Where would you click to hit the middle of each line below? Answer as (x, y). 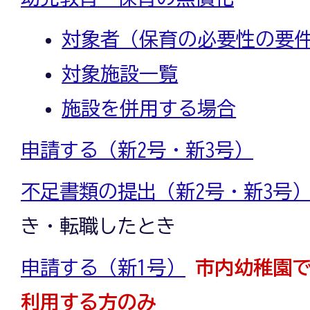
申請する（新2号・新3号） (137, 149)
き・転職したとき (98, 225)
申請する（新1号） (103, 267)
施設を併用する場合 (149, 108)
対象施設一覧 (120, 73)
